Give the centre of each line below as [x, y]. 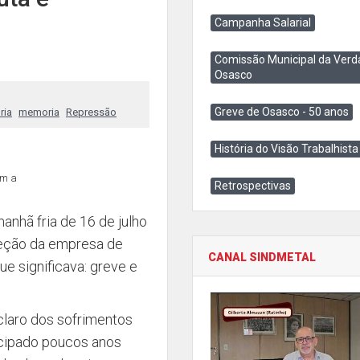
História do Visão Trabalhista [286, 149]
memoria [39, 112]
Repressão [91, 112]
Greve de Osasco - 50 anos [282, 112]
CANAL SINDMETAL [262, 257]
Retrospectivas [253, 186]
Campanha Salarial [263, 22]
